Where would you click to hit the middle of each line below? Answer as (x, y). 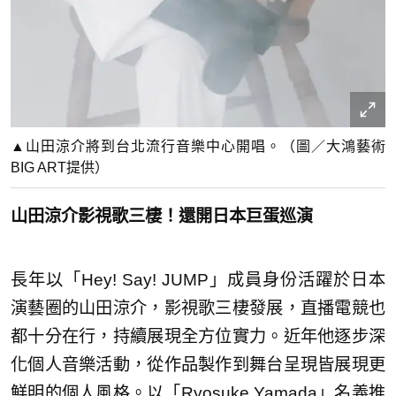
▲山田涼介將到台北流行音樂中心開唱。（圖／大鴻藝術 (198, 147)
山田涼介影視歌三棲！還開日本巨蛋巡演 (162, 217)
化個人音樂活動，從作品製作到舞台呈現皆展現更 (198, 365)
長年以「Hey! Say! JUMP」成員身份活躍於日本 (198, 280)
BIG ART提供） (60, 168)
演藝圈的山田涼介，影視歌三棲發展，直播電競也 (198, 308)
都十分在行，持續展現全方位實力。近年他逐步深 (198, 337)
